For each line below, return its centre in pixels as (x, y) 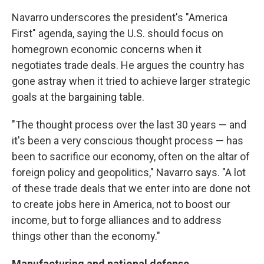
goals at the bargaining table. (78, 97)
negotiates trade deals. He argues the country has (128, 65)
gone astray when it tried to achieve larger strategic (131, 81)
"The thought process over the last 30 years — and (129, 125)
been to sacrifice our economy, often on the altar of (131, 156)
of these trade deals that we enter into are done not (131, 188)
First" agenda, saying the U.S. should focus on (118, 33)
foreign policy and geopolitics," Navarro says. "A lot (129, 172)
